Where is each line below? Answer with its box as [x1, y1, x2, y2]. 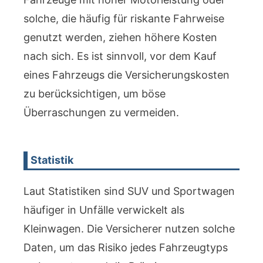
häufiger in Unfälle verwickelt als [23, 204, 184, 216]
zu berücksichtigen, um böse [23, 87, 166, 100]
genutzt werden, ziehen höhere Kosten [23, 31, 217, 43]
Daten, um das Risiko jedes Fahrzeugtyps [23, 241, 228, 254]
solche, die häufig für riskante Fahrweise [23, 12, 224, 25]
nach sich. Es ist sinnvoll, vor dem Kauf [23, 50, 217, 62]
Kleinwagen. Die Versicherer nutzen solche [23, 222, 235, 235]
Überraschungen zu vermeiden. [23, 106, 179, 119]
